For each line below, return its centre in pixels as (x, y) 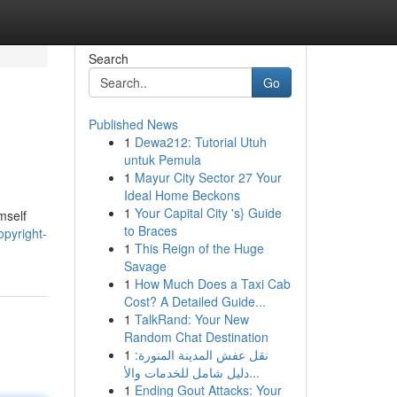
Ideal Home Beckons (182, 195)
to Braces (150, 230)
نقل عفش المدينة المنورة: (201, 354)
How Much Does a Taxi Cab (212, 284)
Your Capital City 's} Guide (208, 213)
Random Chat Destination (196, 337)
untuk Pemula (162, 160)
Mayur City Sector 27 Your (208, 177)
